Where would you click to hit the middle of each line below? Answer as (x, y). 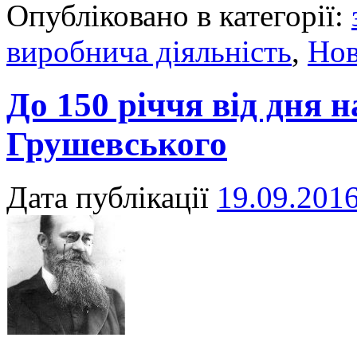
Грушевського (117, 144)
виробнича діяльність (149, 52)
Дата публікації (108, 197)
